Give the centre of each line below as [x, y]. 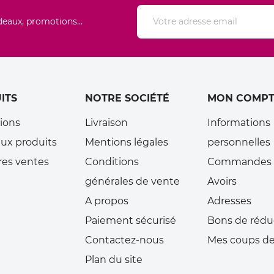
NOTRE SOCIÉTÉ [127, 98]
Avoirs [222, 182]
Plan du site [114, 260]
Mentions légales [127, 143]
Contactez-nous [124, 240]
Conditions [112, 162]
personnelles [239, 143]
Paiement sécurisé [131, 221]
